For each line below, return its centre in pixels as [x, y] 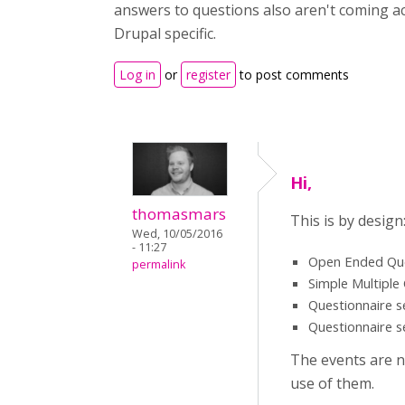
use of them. [332, 383]
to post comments [292, 75]
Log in [137, 75]
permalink [159, 265]
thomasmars [179, 214]
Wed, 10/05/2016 [177, 234]
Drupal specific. [165, 33]
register [208, 75]
